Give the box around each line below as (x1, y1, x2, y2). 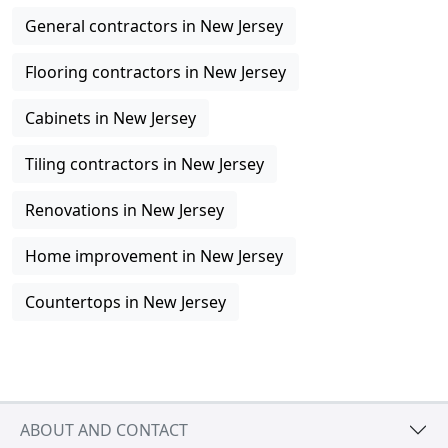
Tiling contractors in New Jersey (25, 153, 264, 175)
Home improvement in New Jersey (25, 245, 283, 267)
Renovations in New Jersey (25, 199, 224, 221)
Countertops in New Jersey (25, 291, 226, 313)
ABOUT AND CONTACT (20, 418, 188, 441)
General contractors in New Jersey (25, 15, 283, 37)
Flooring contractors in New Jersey (25, 61, 286, 83)
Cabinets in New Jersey (25, 107, 196, 129)
